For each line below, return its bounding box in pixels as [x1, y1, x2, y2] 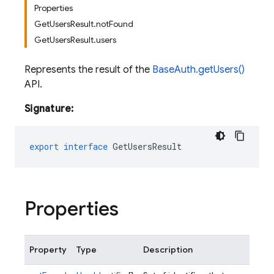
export [29, 141, 59, 152]
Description [143, 244, 193, 255]
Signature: [24, 103, 74, 115]
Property [29, 244, 67, 255]
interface [64, 141, 108, 152]
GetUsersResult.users [34, 34, 116, 45]
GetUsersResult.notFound [34, 18, 133, 29]
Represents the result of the [24, 64, 152, 76]
